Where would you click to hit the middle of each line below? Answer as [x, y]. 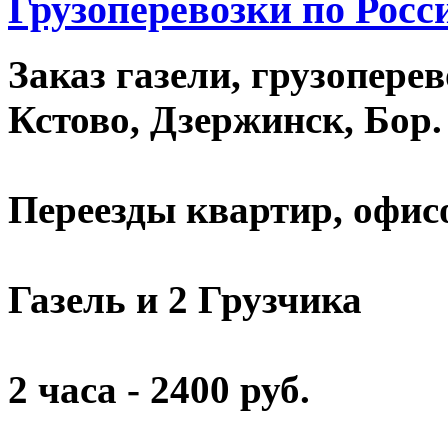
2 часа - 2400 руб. [159, 390]
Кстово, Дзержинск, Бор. [225, 120]
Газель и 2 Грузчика [185, 300]
